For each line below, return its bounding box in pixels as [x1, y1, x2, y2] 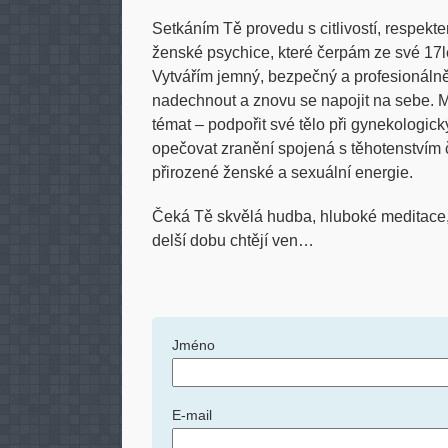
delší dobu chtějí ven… [152, 232, 314, 249]
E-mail [172, 407, 212, 423]
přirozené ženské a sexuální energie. [152, 164, 413, 181]
